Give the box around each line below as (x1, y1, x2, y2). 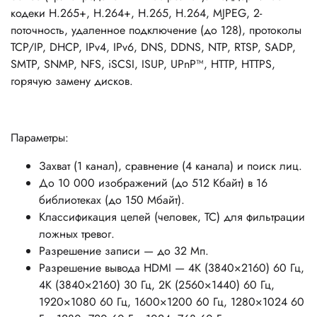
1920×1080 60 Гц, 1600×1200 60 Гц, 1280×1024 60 (39, 294, 304, 311)
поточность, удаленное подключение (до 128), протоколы (11, 22, 301, 39)
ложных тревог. (39, 226, 115, 243)
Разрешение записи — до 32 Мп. (39, 243, 209, 260)
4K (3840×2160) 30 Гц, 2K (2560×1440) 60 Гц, (39, 277, 275, 294)
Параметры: (11, 129, 69, 146)
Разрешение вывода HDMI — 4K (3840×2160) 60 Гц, (39, 260, 304, 277)
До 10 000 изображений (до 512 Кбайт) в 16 (39, 175, 267, 192)
